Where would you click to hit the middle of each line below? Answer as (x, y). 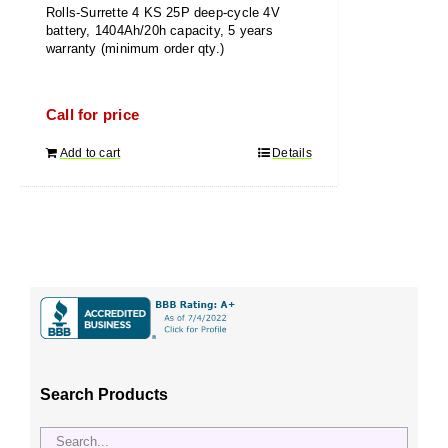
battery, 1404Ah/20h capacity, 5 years (159, 30)
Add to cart (90, 153)
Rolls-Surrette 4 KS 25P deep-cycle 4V (163, 12)
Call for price (92, 115)
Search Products (104, 394)
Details (292, 153)
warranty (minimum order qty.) (135, 48)
